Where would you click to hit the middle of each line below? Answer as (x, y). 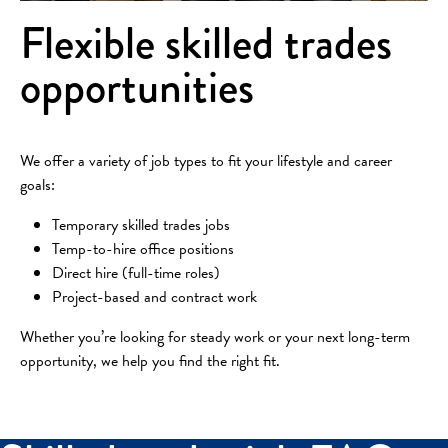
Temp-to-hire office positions (143, 248)
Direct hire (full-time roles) (136, 272)
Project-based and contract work (154, 296)
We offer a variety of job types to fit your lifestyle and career (206, 160)
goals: (37, 184)
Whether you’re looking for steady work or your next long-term (215, 336)
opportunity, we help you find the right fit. (150, 360)
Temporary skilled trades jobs (141, 224)
